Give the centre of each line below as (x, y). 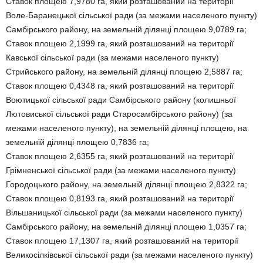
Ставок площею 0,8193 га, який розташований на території (120, 198)
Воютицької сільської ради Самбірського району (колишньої (121, 100)
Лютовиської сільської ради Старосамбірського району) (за (119, 114)
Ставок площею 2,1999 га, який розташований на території (120, 43)
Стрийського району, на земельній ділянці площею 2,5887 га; (124, 72)
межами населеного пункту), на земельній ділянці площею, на (127, 128)
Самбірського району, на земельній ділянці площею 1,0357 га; (126, 227)
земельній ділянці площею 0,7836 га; (77, 142)
